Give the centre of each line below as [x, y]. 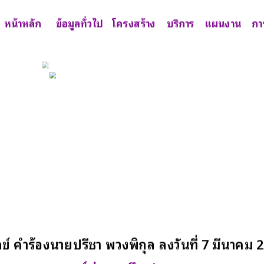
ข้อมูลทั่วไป [80, 23]
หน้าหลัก [23, 23]
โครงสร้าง [134, 23]
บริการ [180, 23]
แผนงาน [223, 23]
